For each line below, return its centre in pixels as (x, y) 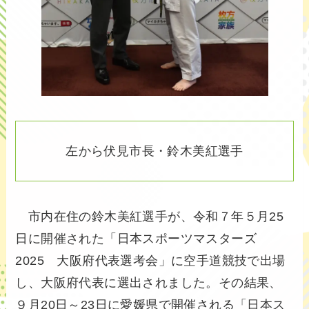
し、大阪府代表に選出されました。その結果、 (149, 283)
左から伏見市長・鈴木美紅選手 (154, 151)
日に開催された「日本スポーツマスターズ (136, 239)
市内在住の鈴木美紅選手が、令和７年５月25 (150, 217)
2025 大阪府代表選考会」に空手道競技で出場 (150, 261)
